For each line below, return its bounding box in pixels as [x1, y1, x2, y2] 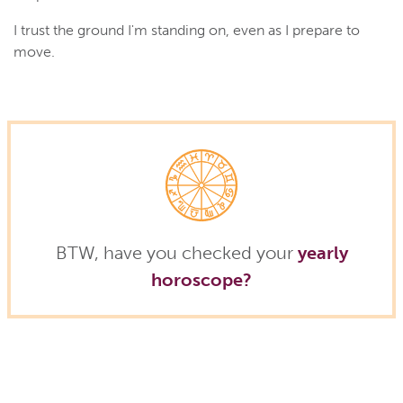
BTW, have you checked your [55, 241, 298, 264]
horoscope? [151, 268, 252, 291]
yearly [297, 241, 348, 264]
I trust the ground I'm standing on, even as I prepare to [13, 21, 360, 39]
